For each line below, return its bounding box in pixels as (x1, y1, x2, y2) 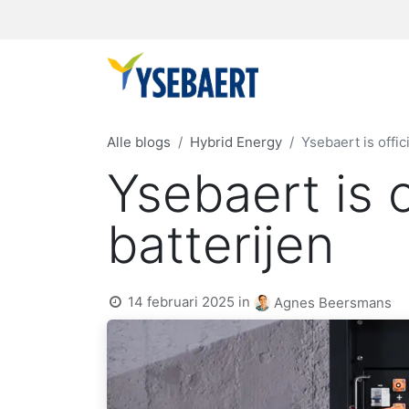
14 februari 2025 (128, 293, 236, 310)
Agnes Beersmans (274, 294, 393, 312)
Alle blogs (107, 133, 171, 151)
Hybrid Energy (190, 133, 282, 151)
